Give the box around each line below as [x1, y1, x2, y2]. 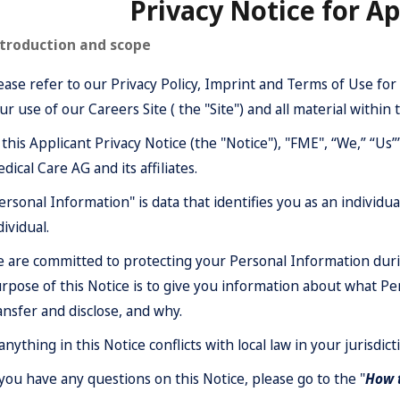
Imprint [204, 74, 255, 94]
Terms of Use [287, 74, 373, 94]
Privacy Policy [111, 74, 197, 94]
